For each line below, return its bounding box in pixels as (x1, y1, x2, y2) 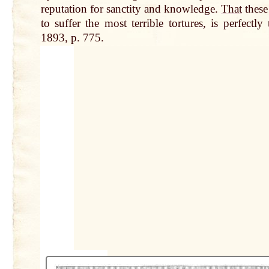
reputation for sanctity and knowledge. (40, 2, 221, 16)
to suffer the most (40, 17, 132, 30)
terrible (131, 17, 164, 30)
